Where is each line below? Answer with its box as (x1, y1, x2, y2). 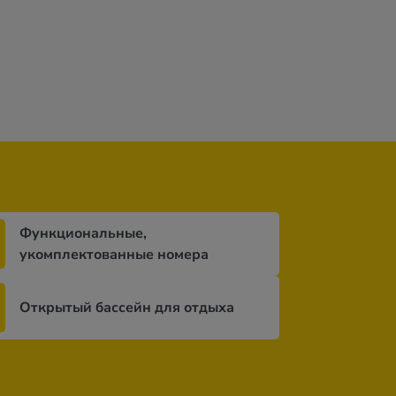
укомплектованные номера (19, 245, 209, 264)
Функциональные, (19, 224, 147, 243)
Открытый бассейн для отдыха (19, 298, 234, 317)
